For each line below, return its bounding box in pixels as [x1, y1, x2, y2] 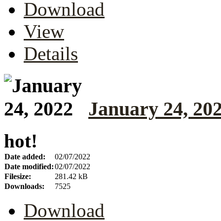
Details [24, 43, 78, 65]
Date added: [4, 152, 45, 161]
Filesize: [4, 172, 31, 181]
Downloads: [4, 182, 44, 190]
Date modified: [4, 162, 54, 171]
